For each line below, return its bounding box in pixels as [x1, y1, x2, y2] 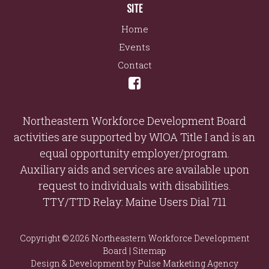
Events [119, 41, 150, 53]
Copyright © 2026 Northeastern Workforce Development [20, 232, 249, 244]
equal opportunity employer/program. [39, 146, 230, 161]
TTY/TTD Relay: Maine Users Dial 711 [43, 195, 226, 210]
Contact [117, 59, 152, 71]
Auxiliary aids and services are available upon [20, 162, 249, 177]
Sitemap [133, 245, 166, 257]
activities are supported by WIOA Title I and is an [14, 130, 255, 145]
